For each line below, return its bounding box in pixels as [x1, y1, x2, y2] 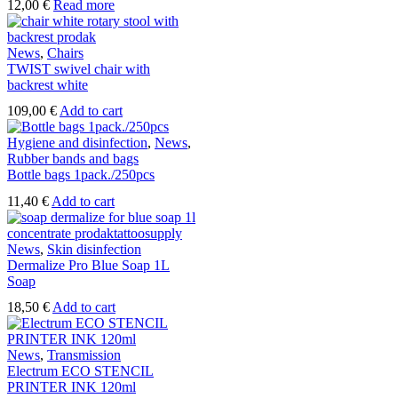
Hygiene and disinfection [7, 135, 147, 151]
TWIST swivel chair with [7, 61, 150, 77]
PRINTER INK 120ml [7, 378, 136, 394]
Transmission [47, 346, 121, 362]
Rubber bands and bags [7, 151, 139, 167]
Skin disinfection [47, 241, 141, 257]
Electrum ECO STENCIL [7, 362, 154, 378]
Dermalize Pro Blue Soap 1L [7, 257, 170, 273]
